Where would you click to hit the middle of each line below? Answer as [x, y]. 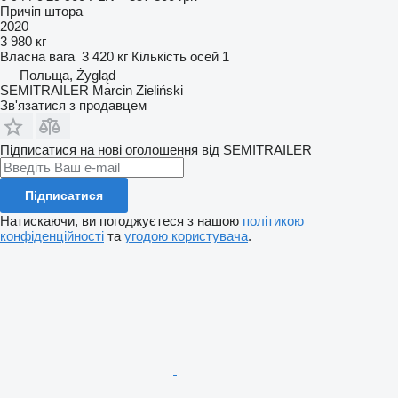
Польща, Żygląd [68, 75]
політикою [273, 220]
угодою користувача [186, 235]
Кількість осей [175, 56]
